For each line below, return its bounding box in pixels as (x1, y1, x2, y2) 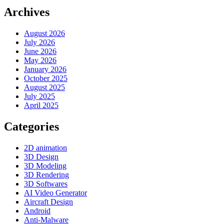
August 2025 (24, 83, 65, 92)
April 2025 (24, 101, 58, 110)
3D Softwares (24, 179, 67, 188)
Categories (4, 119, 59, 133)
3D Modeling (24, 161, 66, 170)
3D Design (24, 152, 58, 161)
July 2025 (24, 92, 55, 101)
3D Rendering (24, 170, 69, 179)
